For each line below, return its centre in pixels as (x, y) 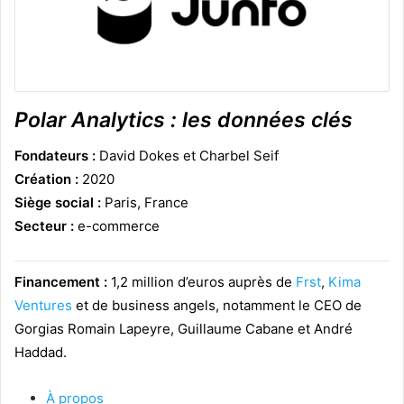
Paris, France (145, 203)
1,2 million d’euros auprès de (202, 282)
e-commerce (117, 226)
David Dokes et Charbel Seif (187, 156)
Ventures (43, 306)
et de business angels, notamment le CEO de (217, 306)
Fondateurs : (55, 156)
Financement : (61, 282)
